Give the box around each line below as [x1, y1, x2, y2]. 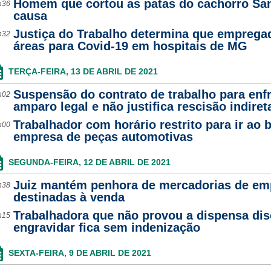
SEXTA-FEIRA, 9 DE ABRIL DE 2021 [8, 248, 151, 258]
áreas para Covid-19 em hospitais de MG [13, 39, 247, 53]
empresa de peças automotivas [13, 130, 193, 143]
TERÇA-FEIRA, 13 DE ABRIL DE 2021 [8, 67, 158, 76]
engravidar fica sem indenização [13, 221, 200, 234]
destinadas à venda [13, 191, 125, 204]
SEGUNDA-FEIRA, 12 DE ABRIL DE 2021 [8, 157, 171, 167]
